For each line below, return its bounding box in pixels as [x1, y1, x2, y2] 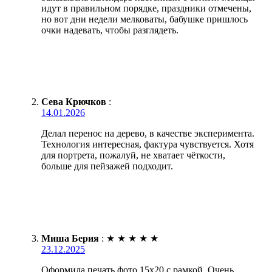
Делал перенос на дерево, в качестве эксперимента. [41, 127, 254, 138]
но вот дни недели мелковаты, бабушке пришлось [41, 13, 248, 24]
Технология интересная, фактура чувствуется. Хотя [41, 138, 254, 149]
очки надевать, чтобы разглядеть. [41, 24, 178, 35]
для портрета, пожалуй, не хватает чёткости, [41, 149, 225, 160]
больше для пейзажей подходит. [41, 160, 173, 171]
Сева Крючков [41, 96, 106, 107]
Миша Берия [41, 233, 99, 243]
